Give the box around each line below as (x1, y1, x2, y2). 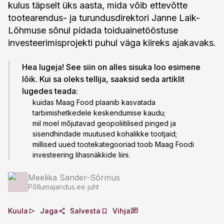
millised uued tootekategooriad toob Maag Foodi (32, 140, 194, 148)
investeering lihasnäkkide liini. (32, 150, 130, 159)
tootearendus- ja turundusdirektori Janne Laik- (8, 12, 200, 23)
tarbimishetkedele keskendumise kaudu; (32, 108, 165, 117)
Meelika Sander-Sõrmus (28, 172, 120, 182)
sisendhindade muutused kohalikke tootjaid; (32, 129, 177, 138)
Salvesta (70, 206, 100, 215)
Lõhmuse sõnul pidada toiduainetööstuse (8, 25, 178, 35)
